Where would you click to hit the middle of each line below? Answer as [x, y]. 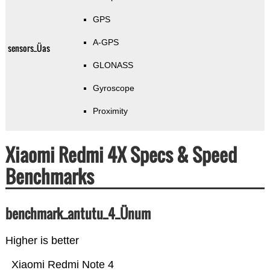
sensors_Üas [29, 48]
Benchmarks [49, 177]
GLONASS [113, 65]
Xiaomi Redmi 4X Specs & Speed [121, 155]
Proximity [110, 111]
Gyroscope [113, 88]
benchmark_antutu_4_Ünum [78, 214]
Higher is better [42, 241]
